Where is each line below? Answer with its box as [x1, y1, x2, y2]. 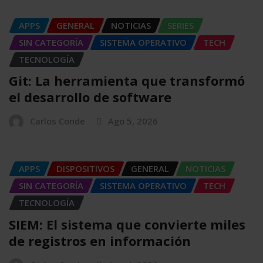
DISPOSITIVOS [56, 163, 114, 175]
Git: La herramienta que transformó [9, 72, 245, 90]
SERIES [167, 19, 194, 31]
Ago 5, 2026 [108, 115, 158, 127]
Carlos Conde [30, 115, 85, 127]
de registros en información [9, 231, 191, 249]
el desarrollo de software [9, 88, 171, 106]
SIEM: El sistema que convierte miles [9, 215, 245, 233]
